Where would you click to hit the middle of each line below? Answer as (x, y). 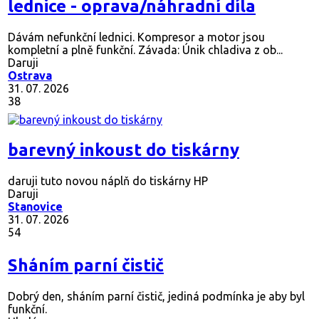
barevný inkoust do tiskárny (124, 150)
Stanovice (35, 206)
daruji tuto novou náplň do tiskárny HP (108, 181)
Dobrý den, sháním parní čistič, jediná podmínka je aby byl (156, 296)
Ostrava (30, 75)
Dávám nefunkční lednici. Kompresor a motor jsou (136, 37)
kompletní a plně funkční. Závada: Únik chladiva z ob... (145, 49)
